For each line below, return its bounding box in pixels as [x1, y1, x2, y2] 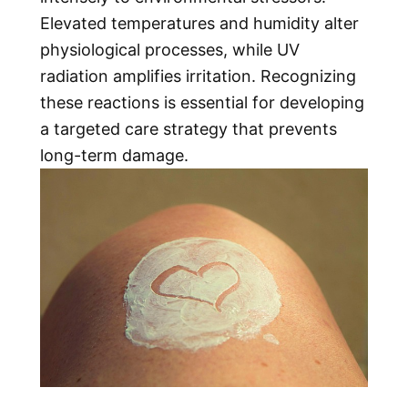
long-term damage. [40, 146, 189, 166]
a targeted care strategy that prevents [40, 119, 337, 139]
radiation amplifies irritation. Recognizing [40, 66, 356, 87]
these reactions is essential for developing [40, 93, 364, 113]
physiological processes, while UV [40, 40, 300, 60]
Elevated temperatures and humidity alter [40, 14, 359, 34]
